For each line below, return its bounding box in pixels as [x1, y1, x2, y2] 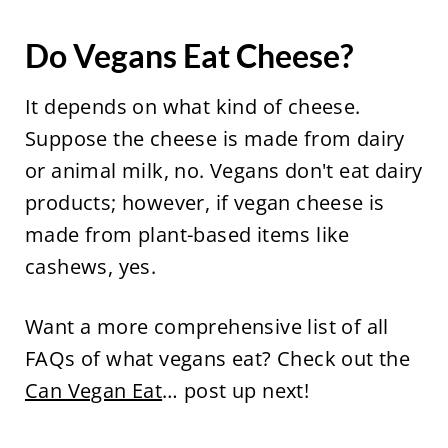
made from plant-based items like [24, 220, 350, 248]
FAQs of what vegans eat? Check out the [24, 344, 411, 372]
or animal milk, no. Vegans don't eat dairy [24, 156, 423, 184]
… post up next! [162, 376, 310, 404]
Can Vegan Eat [24, 376, 163, 404]
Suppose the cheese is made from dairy [24, 124, 405, 152]
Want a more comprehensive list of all [24, 312, 389, 340]
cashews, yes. [24, 252, 162, 280]
